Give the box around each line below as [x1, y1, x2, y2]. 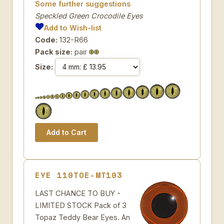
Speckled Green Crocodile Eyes [35, 11, 143, 20]
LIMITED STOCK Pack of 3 [35, 201, 126, 209]
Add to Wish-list [44, 23, 102, 32]
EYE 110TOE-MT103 [35, 169, 123, 181]
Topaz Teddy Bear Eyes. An [35, 213, 130, 221]
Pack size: [35, 47, 72, 56]
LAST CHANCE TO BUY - [35, 189, 120, 197]
